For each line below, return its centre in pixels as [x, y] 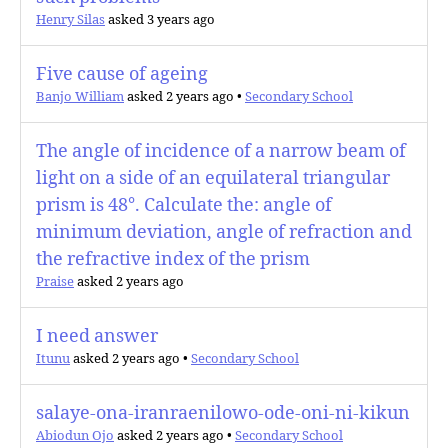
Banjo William [80, 97]
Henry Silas [70, 20]
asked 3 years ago [160, 20]
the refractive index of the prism [173, 259]
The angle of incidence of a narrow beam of [221, 151]
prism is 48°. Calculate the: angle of [184, 205]
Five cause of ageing [122, 74]
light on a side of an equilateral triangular [213, 178]
